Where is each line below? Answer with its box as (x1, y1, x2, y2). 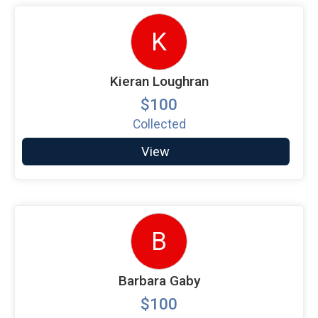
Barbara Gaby (118, 272, 200, 289)
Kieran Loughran (109, 72, 209, 89)
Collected (132, 116, 186, 131)
